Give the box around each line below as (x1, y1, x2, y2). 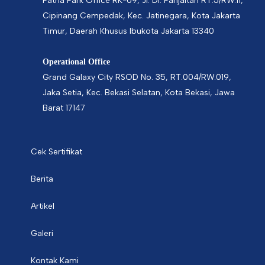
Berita (31, 174, 54, 185)
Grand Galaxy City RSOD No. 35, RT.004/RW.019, (43, 72, 232, 83)
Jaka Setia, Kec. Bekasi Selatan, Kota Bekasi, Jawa (43, 88, 235, 98)
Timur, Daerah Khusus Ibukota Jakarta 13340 (43, 26, 215, 37)
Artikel (31, 201, 55, 212)
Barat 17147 (43, 103, 86, 114)
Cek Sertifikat (31, 147, 83, 157)
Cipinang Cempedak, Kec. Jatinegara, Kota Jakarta (43, 11, 241, 21)
